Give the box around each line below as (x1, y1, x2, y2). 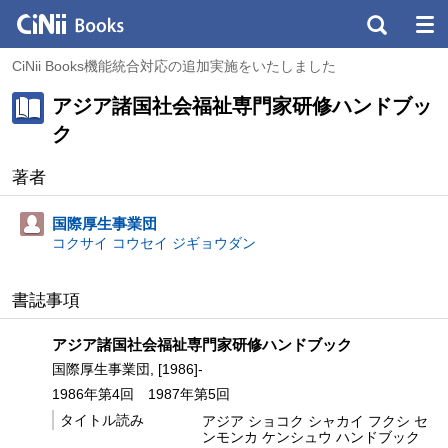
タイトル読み (60, 412, 144, 428)
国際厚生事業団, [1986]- (52, 361, 203, 377)
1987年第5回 (148, 386, 230, 402)
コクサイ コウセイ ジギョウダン (52, 235, 256, 251)
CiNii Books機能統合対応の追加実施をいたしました (12, 58, 336, 74)
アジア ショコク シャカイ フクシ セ (202, 412, 428, 429)
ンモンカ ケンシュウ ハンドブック (202, 428, 420, 445)
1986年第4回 (52, 386, 134, 402)
